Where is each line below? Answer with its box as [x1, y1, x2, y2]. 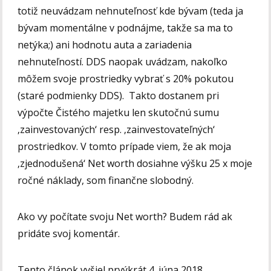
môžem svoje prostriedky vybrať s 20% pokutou [18, 71, 234, 85]
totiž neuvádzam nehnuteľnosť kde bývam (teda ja [18, 4, 244, 18]
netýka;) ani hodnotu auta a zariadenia [18, 38, 192, 51]
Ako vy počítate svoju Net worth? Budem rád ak [18, 209, 233, 223]
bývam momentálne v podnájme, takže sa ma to [18, 21, 233, 34]
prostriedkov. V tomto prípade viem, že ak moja [18, 139, 232, 153]
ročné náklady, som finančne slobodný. [18, 173, 197, 187]
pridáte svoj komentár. [18, 226, 120, 240]
